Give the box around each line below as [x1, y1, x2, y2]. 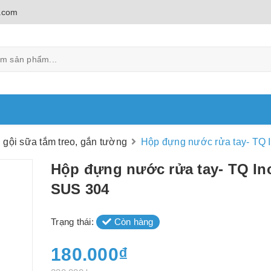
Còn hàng [111, 217, 154, 227]
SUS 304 [51, 181, 109, 197]
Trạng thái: [51, 217, 96, 227]
